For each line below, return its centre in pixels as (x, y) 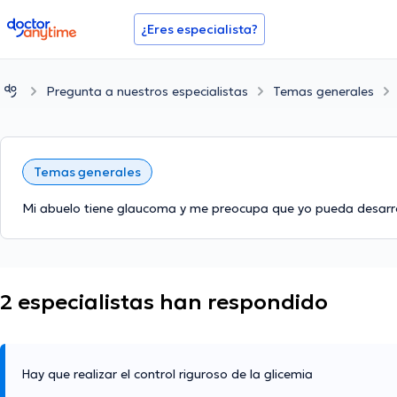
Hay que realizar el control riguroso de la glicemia (167, 374)
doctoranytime (56, 25)
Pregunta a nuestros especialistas (147, 91)
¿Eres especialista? (199, 29)
